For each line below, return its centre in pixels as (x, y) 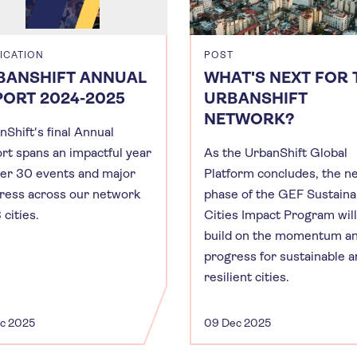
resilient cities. (247, 277)
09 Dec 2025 (237, 322)
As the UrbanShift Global (276, 152)
